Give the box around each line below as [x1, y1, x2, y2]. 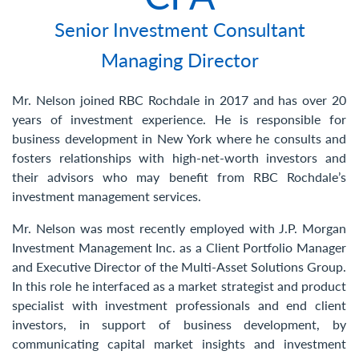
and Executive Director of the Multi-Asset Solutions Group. [12, 257, 346, 276]
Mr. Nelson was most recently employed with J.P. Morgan [12, 219, 346, 237]
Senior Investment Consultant [54, 15, 305, 42]
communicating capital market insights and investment [12, 334, 346, 353]
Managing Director [100, 46, 259, 73]
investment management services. [12, 187, 201, 205]
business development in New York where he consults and [12, 129, 346, 147]
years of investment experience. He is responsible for [12, 110, 346, 128]
